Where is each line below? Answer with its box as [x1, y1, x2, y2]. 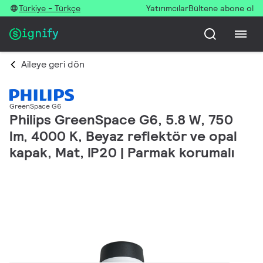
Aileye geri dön [21, 58, 85, 70]
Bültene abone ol [188, 3, 254, 14]
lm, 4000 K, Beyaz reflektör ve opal [9, 127, 237, 146]
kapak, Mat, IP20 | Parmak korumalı [9, 143, 234, 162]
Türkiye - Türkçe [19, 3, 80, 14]
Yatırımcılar [146, 3, 188, 14]
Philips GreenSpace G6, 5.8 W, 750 [9, 110, 233, 129]
